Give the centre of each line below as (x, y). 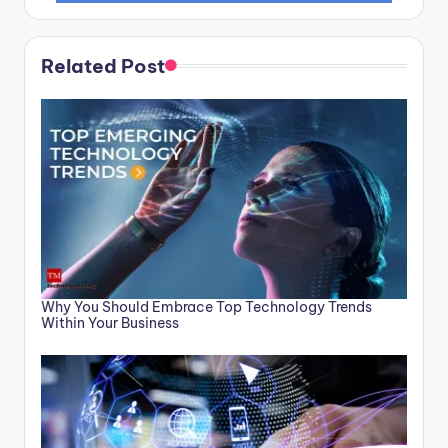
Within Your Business (110, 322)
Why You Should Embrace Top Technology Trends (206, 306)
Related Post (103, 65)
